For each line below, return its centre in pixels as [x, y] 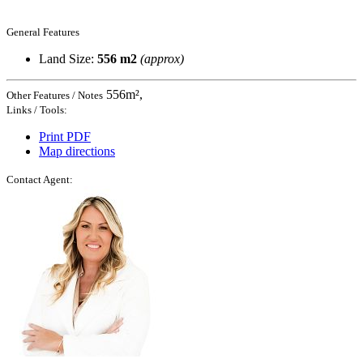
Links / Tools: [37, 109]
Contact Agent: [40, 179]
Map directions [77, 151]
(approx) [162, 58]
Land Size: [68, 58]
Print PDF [65, 136]
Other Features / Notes [55, 95]
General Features [43, 32]
